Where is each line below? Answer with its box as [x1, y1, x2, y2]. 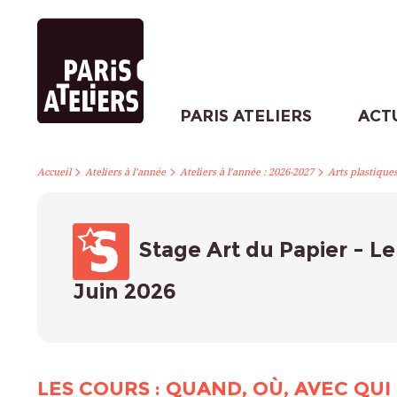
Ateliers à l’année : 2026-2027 [180, 167, 314, 178]
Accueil [37, 167, 71, 178]
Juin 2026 [73, 277, 176, 304]
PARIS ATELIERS [179, 106, 312, 126]
